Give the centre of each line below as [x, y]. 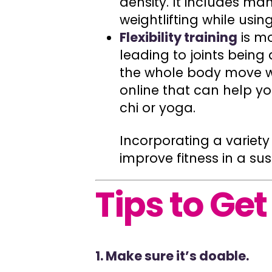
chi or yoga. [158, 108]
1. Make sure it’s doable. [172, 256]
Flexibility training [179, 38]
